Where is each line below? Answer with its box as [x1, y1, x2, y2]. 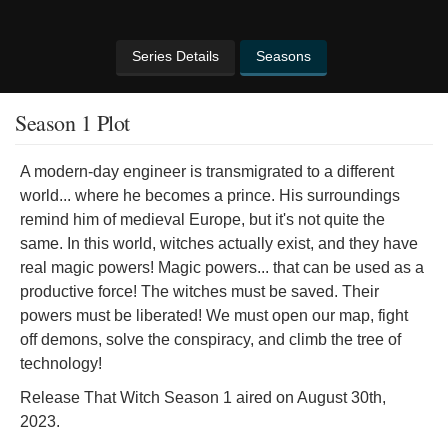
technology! [20, 355, 102, 372]
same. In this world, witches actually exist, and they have [20, 235, 418, 252]
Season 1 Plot [15, 108, 130, 137]
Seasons [256, 48, 311, 64]
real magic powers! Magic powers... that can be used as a [20, 259, 424, 276]
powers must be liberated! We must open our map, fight [20, 307, 408, 324]
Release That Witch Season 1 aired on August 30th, [20, 389, 386, 406]
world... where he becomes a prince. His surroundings [20, 187, 400, 204]
